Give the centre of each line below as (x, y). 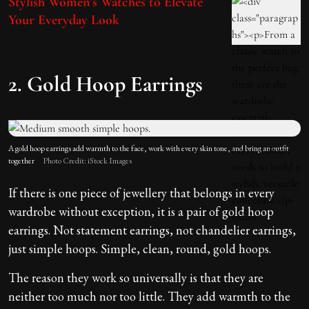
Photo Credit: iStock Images (87, 160)
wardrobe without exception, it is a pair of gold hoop (141, 211)
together (21, 160)
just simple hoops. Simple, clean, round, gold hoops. (140, 248)
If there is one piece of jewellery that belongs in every (141, 192)
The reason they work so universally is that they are (136, 277)
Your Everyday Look (64, 20)
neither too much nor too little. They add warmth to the (149, 296)
